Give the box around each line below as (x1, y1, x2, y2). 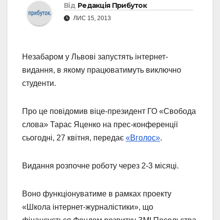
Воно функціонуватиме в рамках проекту (22, 190, 171, 198)
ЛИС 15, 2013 (72, 15, 111, 22)
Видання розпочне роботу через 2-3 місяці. (22, 162, 179, 170)
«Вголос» (126, 134, 160, 142)
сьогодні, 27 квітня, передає (22, 134, 126, 142)
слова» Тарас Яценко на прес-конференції (22, 120, 178, 129)
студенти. (22, 79, 58, 88)
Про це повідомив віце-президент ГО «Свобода (22, 107, 196, 116)
